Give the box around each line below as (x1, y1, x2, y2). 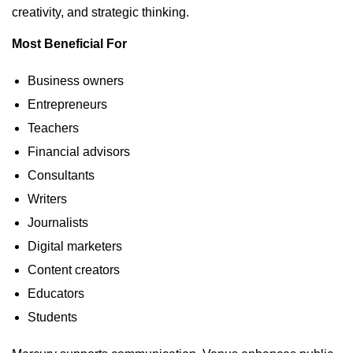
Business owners (28, 73, 124, 87)
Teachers (28, 121, 79, 135)
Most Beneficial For (12, 36, 127, 50)
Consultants (28, 168, 95, 182)
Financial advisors (28, 144, 130, 158)
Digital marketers (28, 239, 122, 253)
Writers (28, 191, 67, 206)
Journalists (28, 215, 88, 229)
